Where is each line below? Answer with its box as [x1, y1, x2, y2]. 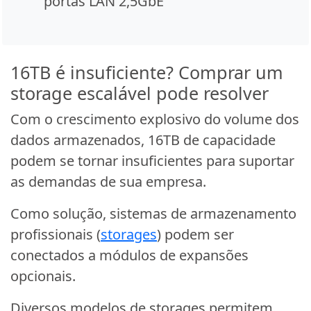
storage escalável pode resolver [10, 81, 269, 106]
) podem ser [157, 225, 234, 244]
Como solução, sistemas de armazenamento [10, 204, 296, 224]
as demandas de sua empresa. [10, 172, 206, 192]
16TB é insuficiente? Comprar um [10, 60, 283, 85]
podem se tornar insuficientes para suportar [10, 151, 294, 171]
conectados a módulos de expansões [10, 246, 249, 265]
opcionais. [10, 267, 76, 286]
